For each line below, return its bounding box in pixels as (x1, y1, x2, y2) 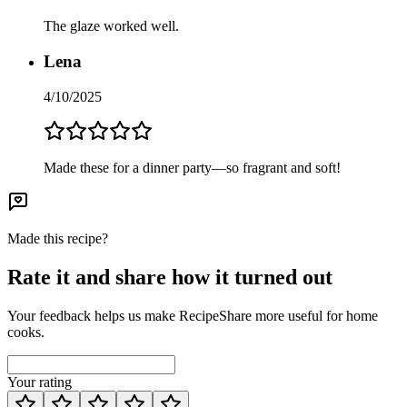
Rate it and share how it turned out (7, 264, 333, 289)
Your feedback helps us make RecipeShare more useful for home (7, 307, 378, 323)
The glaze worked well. (44, 18, 179, 35)
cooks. (7, 323, 45, 340)
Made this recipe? (7, 230, 108, 246)
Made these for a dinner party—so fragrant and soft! (44, 159, 341, 175)
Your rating (7, 373, 72, 390)
